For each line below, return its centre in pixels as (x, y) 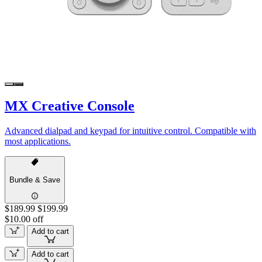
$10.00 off (24, 219)
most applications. (38, 142)
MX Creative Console (70, 106)
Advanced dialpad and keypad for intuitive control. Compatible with (130, 131)
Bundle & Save (35, 180)
